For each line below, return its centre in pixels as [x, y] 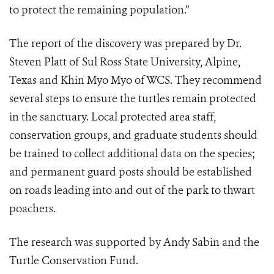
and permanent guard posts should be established [131, 172]
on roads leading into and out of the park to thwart [132, 190]
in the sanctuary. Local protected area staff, [113, 117]
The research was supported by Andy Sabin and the [134, 242]
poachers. [32, 209]
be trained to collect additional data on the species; [132, 154]
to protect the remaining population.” [99, 10]
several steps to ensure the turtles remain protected [133, 98]
